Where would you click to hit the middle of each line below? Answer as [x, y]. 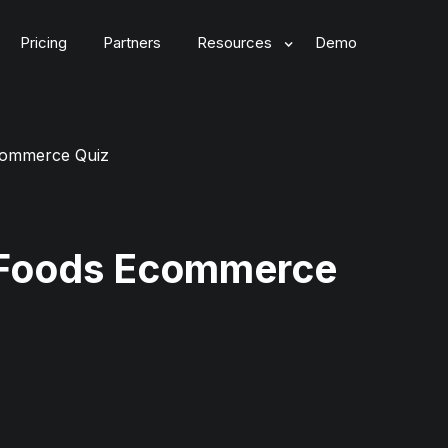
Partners [132, 42]
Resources [234, 42]
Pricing [43, 42]
